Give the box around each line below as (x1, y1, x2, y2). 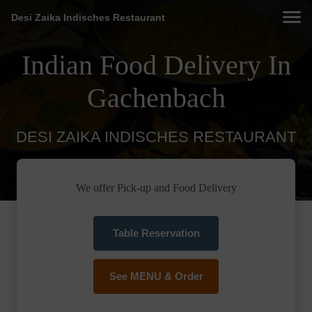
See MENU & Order (109, 270, 203, 283)
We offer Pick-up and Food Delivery (75, 182, 237, 194)
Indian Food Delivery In (21, 49, 291, 81)
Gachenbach (86, 82, 226, 114)
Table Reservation (112, 227, 200, 240)
